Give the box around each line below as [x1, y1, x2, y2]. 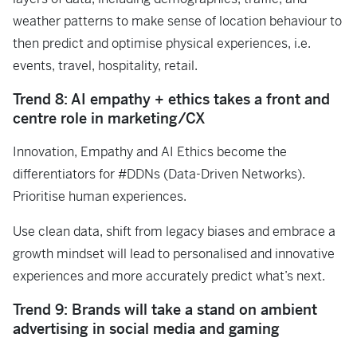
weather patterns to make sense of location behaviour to [13, 13, 342, 29]
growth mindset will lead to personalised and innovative [13, 245, 335, 262]
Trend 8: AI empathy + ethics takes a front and [13, 90, 330, 108]
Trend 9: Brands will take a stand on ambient [13, 300, 317, 319]
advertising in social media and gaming [13, 320, 280, 338]
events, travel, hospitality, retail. [13, 57, 198, 74]
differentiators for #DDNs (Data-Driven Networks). [13, 166, 305, 182]
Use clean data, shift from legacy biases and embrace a [13, 223, 335, 240]
